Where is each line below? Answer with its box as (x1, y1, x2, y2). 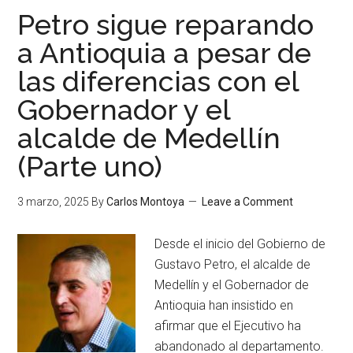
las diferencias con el (17, 65, 299, 98)
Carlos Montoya (106, 195, 185, 208)
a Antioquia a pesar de (17, 36, 312, 69)
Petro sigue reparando (17, 8, 314, 41)
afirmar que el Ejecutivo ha (154, 318, 302, 333)
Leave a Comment (202, 195, 294, 208)
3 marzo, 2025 (17, 195, 90, 208)
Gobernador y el (17, 93, 231, 126)
